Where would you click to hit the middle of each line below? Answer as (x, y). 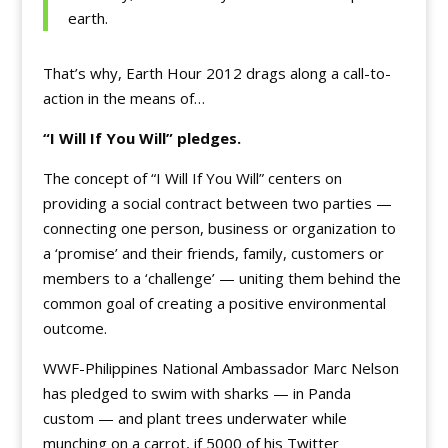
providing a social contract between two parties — (217, 203)
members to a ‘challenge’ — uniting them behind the (221, 278)
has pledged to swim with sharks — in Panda (196, 393)
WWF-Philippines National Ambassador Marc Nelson (220, 368)
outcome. (74, 328)
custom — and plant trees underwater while (194, 418)
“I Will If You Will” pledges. (141, 138)
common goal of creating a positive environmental (214, 303)
